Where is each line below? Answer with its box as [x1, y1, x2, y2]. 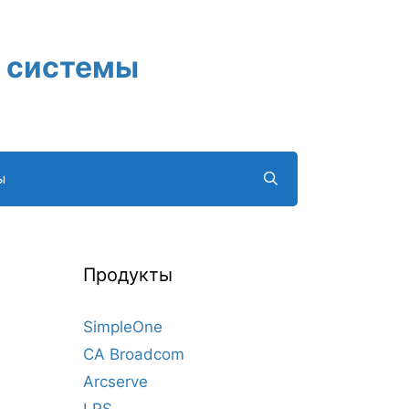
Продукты [83, 263, 173, 286]
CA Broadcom [83, 344, 184, 363]
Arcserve [83, 372, 148, 391]
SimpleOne [83, 317, 163, 336]
